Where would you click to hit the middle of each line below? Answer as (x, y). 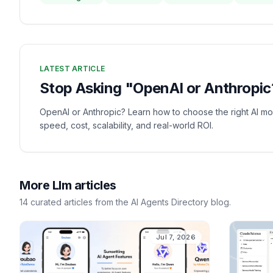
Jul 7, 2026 (175, 237)
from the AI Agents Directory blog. (162, 202)
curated (46, 202)
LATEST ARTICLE (73, 69)
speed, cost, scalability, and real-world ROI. (126, 125)
